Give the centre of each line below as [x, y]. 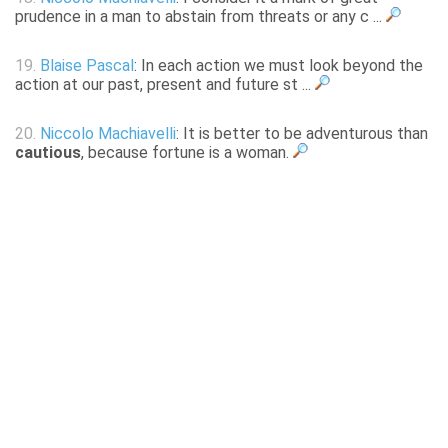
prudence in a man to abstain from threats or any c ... [200, 17]
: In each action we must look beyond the [278, 66]
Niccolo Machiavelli [108, 134]
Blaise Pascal [87, 66]
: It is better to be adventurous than [302, 134]
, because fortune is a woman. [187, 153]
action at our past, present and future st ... [165, 85]
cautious [48, 153]
